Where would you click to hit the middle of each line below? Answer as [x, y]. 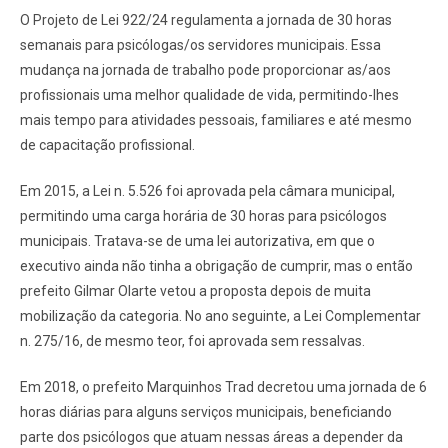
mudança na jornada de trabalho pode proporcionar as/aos [205, 69]
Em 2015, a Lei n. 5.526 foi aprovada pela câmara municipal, [207, 190]
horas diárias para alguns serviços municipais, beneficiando [206, 411]
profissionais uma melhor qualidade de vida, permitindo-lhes [209, 94]
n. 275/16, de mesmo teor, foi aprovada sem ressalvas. [192, 340]
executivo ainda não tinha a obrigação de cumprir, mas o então [216, 265]
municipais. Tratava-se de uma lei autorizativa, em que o [197, 240]
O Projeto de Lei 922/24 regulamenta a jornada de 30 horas [206, 19]
